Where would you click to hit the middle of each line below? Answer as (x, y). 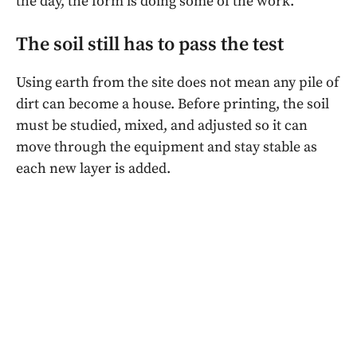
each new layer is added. (93, 169)
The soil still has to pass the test (150, 45)
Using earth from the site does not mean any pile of (177, 83)
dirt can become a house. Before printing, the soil (173, 104)
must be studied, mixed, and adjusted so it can (162, 126)
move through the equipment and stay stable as (167, 147)
